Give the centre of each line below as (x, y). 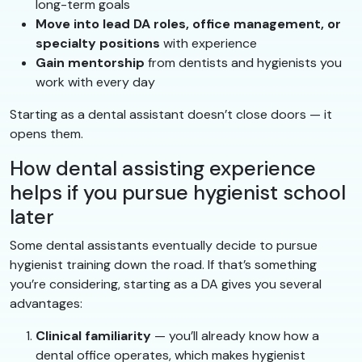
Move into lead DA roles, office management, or (188, 23)
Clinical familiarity (93, 335)
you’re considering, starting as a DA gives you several (166, 284)
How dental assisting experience (163, 168)
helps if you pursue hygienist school (178, 192)
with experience (208, 43)
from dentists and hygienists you (243, 62)
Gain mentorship (90, 62)
